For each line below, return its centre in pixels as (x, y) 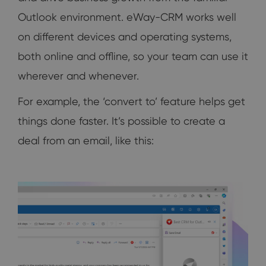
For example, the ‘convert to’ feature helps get (132, 101)
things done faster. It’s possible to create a (121, 121)
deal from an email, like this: (86, 140)
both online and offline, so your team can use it (133, 56)
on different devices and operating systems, (125, 36)
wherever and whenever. (78, 75)
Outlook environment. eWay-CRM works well (127, 17)
